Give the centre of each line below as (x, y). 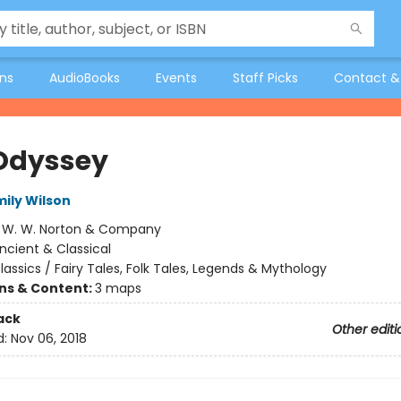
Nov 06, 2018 (48, 339)
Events (176, 78)
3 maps (118, 288)
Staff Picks (265, 78)
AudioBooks (85, 78)
